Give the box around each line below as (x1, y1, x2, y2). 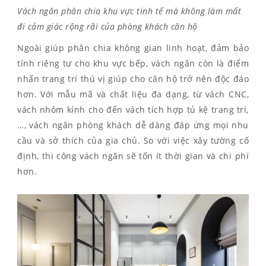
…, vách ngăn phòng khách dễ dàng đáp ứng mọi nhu (17, 119, 249, 131)
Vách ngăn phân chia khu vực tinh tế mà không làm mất (17, 5, 241, 17)
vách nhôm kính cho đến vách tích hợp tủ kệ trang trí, (17, 103, 249, 115)
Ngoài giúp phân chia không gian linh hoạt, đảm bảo (17, 42, 249, 53)
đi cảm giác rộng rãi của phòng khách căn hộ (17, 20, 198, 32)
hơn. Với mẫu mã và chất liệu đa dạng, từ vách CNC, (17, 88, 249, 100)
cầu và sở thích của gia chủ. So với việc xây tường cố (17, 134, 249, 146)
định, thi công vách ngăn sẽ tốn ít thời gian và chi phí (17, 150, 249, 161)
